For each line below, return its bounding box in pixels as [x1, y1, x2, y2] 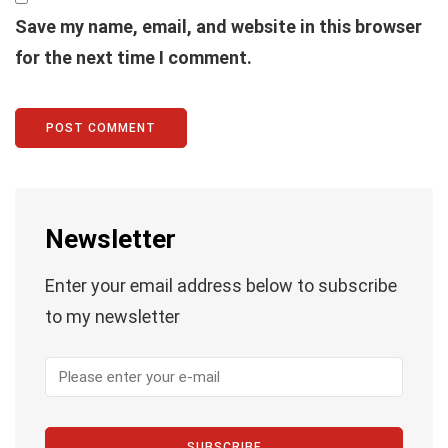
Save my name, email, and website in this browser [15, 15, 422, 37]
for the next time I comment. [15, 46, 252, 68]
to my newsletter [45, 305, 180, 327]
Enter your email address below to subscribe [45, 274, 397, 296]
